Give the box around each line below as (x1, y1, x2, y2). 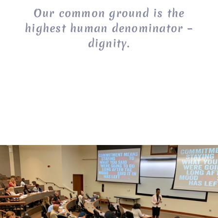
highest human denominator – (25, 21, 193, 36)
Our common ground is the (33, 6, 185, 21)
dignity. (88, 36, 130, 51)
